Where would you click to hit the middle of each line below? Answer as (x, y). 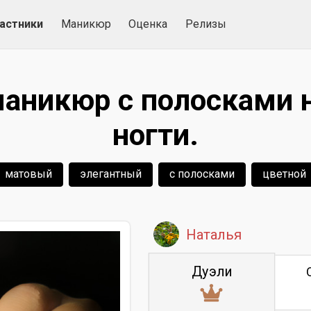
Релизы (205, 24)
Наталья (214, 234)
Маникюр (86, 24)
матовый (28, 174)
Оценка (148, 24)
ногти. (155, 135)
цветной (284, 174)
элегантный (111, 174)
